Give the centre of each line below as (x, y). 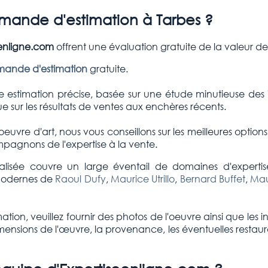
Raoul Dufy (80, 179)
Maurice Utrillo (143, 179)
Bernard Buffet (212, 179)
